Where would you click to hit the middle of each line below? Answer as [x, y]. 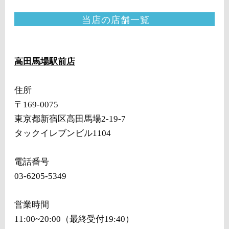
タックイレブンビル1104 [63, 133]
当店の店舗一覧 [116, 20]
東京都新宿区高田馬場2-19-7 [70, 119]
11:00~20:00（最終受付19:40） [74, 219]
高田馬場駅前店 [45, 62]
